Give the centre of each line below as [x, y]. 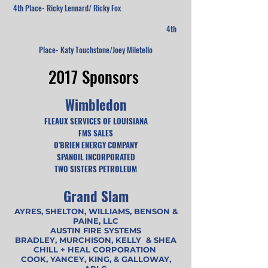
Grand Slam [96, 196]
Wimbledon [96, 105]
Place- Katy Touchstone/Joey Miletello [96, 50]
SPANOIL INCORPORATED [96, 157]
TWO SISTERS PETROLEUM [96, 169]
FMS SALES [96, 133]
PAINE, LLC [96, 221]
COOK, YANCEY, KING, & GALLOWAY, [96, 259]
